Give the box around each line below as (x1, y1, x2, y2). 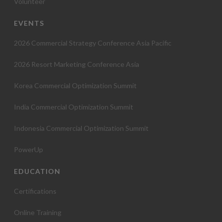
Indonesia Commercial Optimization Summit (14, 123, 149, 132)
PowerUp (14, 145, 44, 154)
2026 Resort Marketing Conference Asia (14, 59, 140, 68)
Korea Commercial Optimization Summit (14, 81, 137, 90)
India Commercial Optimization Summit (14, 102, 134, 111)
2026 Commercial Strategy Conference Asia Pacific (14, 38, 172, 47)
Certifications (14, 186, 57, 195)
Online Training (14, 208, 62, 217)
